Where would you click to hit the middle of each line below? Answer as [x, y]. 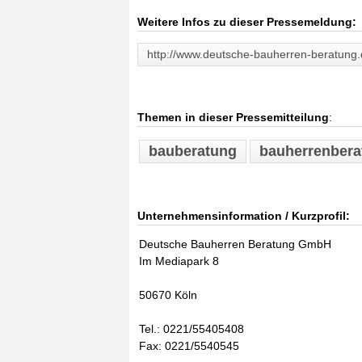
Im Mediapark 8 [179, 261]
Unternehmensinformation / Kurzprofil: [244, 216]
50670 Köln [168, 295]
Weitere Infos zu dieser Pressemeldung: [247, 22]
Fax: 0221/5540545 [189, 346]
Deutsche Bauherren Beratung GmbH [235, 244]
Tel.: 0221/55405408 [192, 329]
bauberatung [193, 151]
